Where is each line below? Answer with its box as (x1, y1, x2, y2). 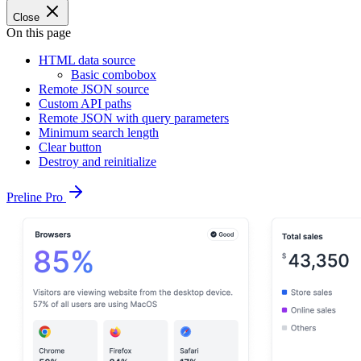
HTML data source (39, 53, 135, 67)
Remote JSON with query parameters (39, 111, 229, 125)
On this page (6, 26, 71, 39)
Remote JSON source (39, 82, 149, 96)
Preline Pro (6, 190, 66, 204)
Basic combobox (71, 68, 156, 81)
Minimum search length (39, 126, 159, 139)
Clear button (39, 140, 102, 154)
